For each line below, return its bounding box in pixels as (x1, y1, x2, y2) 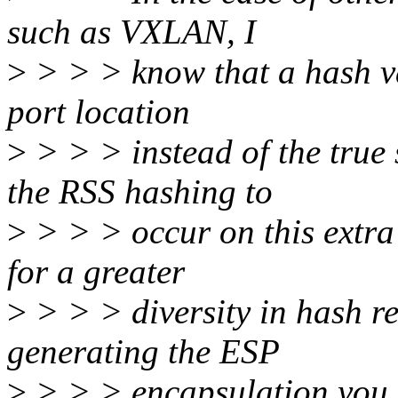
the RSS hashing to (7, 172, 273, 211)
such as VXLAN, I (7, 12, 256, 52)
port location (7, 92, 190, 131)
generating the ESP (7, 332, 280, 371)
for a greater (7, 252, 185, 291)
